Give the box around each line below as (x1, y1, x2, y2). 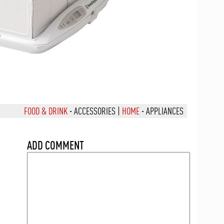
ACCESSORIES (74, 105, 115, 117)
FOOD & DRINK (24, 105, 67, 117)
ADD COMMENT (27, 138, 84, 152)
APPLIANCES (146, 105, 183, 117)
